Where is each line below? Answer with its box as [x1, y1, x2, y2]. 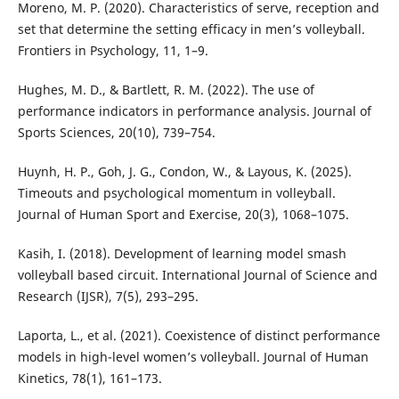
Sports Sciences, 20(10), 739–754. [17, 124, 216, 142]
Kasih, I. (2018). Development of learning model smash [17, 245, 346, 263]
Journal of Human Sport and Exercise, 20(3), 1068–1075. [17, 206, 349, 224]
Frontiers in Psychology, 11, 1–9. [17, 42, 208, 60]
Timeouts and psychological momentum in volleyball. [17, 184, 336, 202]
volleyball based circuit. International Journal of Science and [17, 266, 378, 284]
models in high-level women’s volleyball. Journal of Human [17, 348, 369, 366]
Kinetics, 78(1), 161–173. [17, 370, 162, 387]
